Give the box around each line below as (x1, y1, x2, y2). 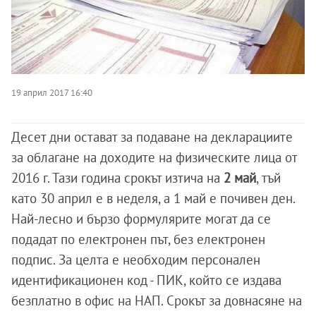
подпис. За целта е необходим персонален (11, 251, 260, 268)
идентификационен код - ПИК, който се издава (11, 272, 281, 288)
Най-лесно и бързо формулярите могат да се (11, 210, 271, 227)
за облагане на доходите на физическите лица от (11, 149, 297, 166)
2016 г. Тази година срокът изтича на (11, 169, 224, 186)
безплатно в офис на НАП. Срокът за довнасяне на (11, 292, 302, 309)
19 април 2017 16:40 (11, 87, 92, 98)
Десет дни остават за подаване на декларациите (11, 128, 293, 145)
